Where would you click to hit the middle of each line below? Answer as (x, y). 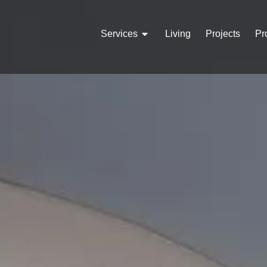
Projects (223, 34)
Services (119, 34)
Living (178, 34)
